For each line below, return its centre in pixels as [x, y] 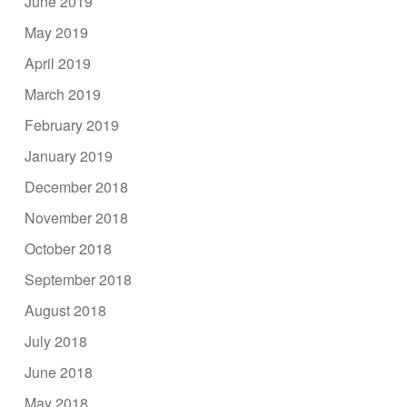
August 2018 [66, 310]
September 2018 [79, 279]
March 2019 [63, 94]
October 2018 [69, 248]
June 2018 [59, 372]
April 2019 [58, 63]
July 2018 [56, 341]
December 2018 [77, 186]
